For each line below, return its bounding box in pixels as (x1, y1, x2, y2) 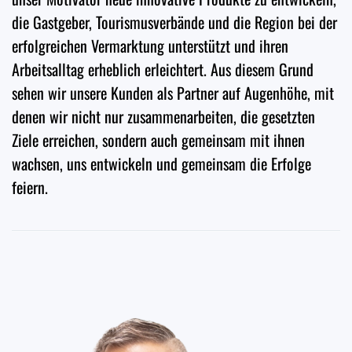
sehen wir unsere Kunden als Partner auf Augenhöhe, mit (12, 81, 334, 105)
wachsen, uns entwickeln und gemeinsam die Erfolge (12, 152, 311, 176)
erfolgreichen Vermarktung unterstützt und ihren (12, 34, 288, 58)
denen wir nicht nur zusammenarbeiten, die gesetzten (12, 104, 315, 129)
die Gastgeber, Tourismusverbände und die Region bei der (12, 10, 337, 35)
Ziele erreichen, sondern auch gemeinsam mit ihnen (12, 128, 305, 152)
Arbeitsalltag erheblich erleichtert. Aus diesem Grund (12, 57, 313, 82)
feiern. (12, 175, 48, 200)
